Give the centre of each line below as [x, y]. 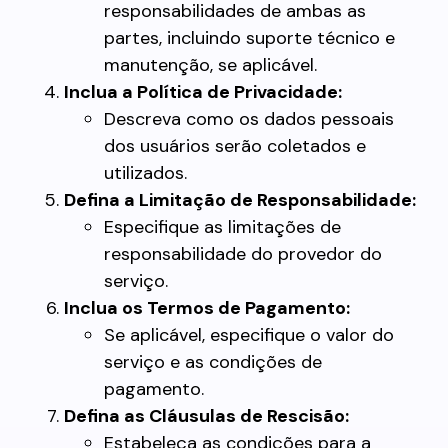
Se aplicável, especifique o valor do [249, 335]
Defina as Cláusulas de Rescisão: [206, 416]
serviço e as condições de [213, 362]
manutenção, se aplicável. [210, 65]
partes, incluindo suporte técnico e [249, 38]
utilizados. [145, 173]
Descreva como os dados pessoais [249, 119]
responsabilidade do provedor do [243, 254]
